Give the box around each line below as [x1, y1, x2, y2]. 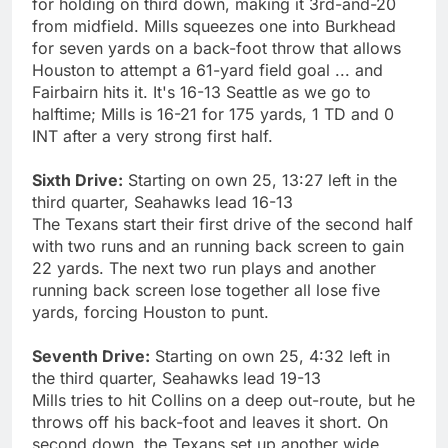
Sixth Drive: [32, 169, 123, 190]
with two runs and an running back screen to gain [32, 235, 404, 256]
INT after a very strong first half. [32, 125, 273, 146]
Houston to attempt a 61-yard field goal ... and [32, 59, 383, 80]
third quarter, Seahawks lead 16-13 [32, 191, 293, 212]
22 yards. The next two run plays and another [32, 257, 376, 278]
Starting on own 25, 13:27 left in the [123, 169, 397, 190]
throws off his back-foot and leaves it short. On [32, 411, 388, 432]
